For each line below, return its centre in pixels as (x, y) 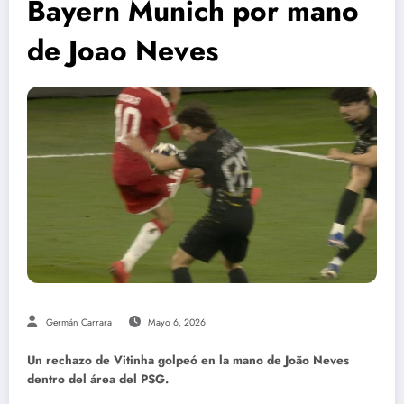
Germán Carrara (79, 323)
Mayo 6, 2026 (176, 323)
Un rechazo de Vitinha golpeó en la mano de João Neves (188, 361)
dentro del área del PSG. (98, 380)
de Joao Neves (123, 50)
